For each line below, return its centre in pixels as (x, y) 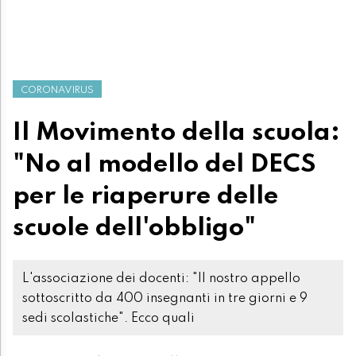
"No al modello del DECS (164, 164)
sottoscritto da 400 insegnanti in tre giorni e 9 (165, 298)
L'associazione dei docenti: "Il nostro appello (161, 279)
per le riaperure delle (145, 196)
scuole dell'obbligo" (134, 228)
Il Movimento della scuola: (176, 132)
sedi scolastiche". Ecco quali (108, 318)
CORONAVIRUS (57, 90)
